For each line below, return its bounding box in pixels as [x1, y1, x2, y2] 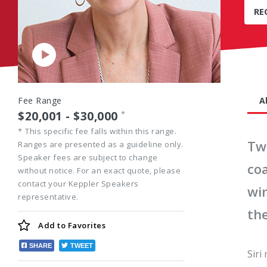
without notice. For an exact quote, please [18, 165, 181, 176]
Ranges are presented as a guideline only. [18, 139, 184, 150]
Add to [38, 220, 66, 231]
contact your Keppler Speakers [18, 178, 139, 189]
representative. [18, 191, 79, 202]
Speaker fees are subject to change [18, 152, 157, 163]
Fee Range [18, 95, 62, 106]
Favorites [66, 220, 105, 231]
